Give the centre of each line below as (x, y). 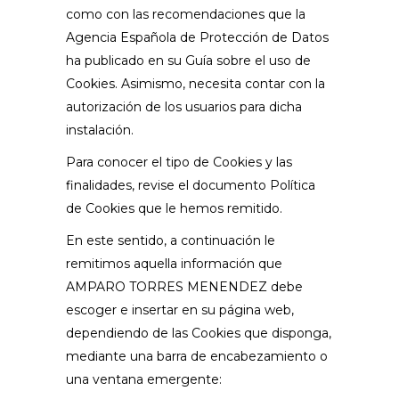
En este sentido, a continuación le (171, 240)
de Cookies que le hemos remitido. (174, 208)
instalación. (100, 130)
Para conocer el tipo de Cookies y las (179, 162)
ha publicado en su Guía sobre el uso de (188, 61)
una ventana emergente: (144, 379)
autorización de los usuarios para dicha (184, 107)
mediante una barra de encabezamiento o (197, 356)
